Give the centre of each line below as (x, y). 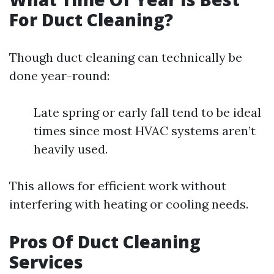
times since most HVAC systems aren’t (145, 131)
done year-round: (59, 76)
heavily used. (71, 149)
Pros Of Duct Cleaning (105, 242)
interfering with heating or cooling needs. (129, 204)
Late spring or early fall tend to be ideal (147, 112)
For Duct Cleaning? (91, 20)
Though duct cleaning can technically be (126, 57)
